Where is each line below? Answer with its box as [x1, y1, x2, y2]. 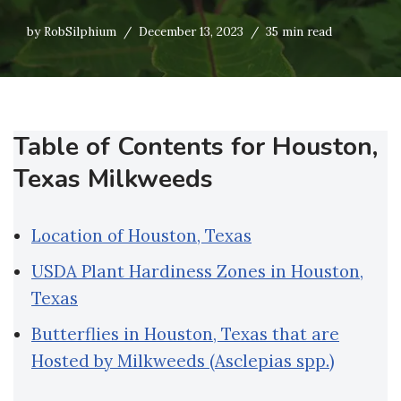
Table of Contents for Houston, [13, 130, 378, 165]
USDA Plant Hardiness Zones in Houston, [31, 260, 363, 283]
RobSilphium [44, 23, 116, 40]
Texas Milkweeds [13, 162, 213, 197]
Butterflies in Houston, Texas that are [31, 323, 339, 346]
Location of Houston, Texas [31, 225, 252, 247]
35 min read [266, 23, 332, 40]
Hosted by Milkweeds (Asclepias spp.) [31, 350, 335, 372]
